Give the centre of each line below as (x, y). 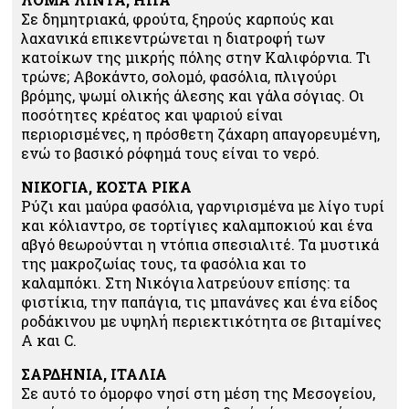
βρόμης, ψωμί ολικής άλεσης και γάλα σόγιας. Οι (193, 95)
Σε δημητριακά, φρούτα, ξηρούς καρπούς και (178, 18)
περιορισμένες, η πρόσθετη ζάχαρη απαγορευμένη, (200, 133)
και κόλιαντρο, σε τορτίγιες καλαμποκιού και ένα (197, 225)
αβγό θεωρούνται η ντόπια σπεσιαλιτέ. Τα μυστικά (200, 244)
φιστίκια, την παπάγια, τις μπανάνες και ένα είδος (199, 301)
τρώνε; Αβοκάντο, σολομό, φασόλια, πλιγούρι (179, 76)
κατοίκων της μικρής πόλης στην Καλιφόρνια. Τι (196, 57)
